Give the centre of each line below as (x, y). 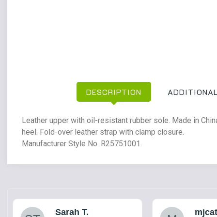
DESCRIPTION (114, 92)
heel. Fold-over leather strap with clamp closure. (103, 132)
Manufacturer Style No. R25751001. (82, 144)
